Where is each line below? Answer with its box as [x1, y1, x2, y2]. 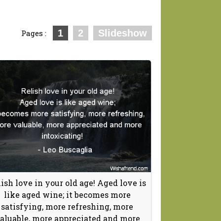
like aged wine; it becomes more [3, 189, 131, 200]
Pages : [21, 28, 50, 38]
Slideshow [98, 28, 147, 38]
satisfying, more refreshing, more [1, 201, 133, 212]
